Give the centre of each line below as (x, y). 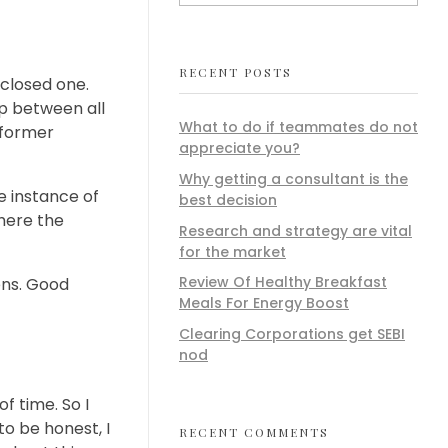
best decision (228, 199)
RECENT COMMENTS (254, 431)
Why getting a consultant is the (293, 178)
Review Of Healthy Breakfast (283, 282)
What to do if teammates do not (298, 126)
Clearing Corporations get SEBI (292, 334)
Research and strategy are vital (295, 230)
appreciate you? (239, 147)
